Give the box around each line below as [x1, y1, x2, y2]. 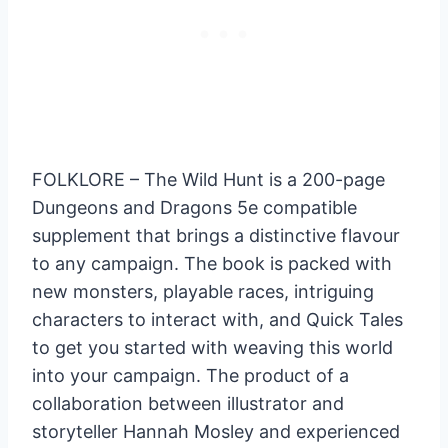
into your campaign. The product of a [32, 365, 349, 387]
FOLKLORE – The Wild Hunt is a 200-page [32, 169, 385, 191]
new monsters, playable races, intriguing [32, 281, 374, 303]
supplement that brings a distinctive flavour [32, 225, 400, 247]
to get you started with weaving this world [32, 337, 393, 359]
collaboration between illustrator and [32, 393, 344, 415]
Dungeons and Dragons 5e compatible [32, 197, 357, 219]
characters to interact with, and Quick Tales [32, 309, 403, 331]
